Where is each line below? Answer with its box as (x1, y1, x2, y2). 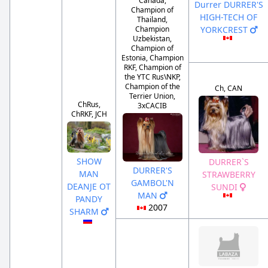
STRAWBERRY (202, 168, 255, 180)
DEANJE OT (67, 180, 111, 192)
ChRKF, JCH (71, 109, 107, 120)
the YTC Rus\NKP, (124, 72, 181, 83)
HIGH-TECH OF (200, 11, 257, 23)
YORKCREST (200, 23, 250, 35)
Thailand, (137, 14, 167, 25)
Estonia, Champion (121, 53, 184, 63)
